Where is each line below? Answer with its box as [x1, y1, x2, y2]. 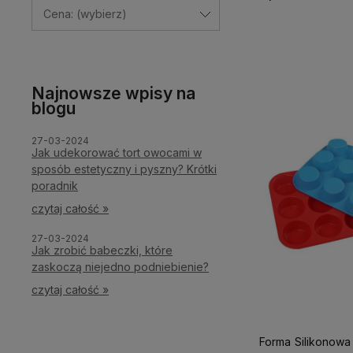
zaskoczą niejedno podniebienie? [32, 259, 209, 273]
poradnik [32, 178, 78, 192]
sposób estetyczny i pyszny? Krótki [32, 162, 217, 176]
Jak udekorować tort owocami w [32, 145, 202, 159]
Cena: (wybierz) [43, 6, 127, 20]
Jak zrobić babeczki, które [32, 243, 173, 257]
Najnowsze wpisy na [32, 83, 195, 103]
